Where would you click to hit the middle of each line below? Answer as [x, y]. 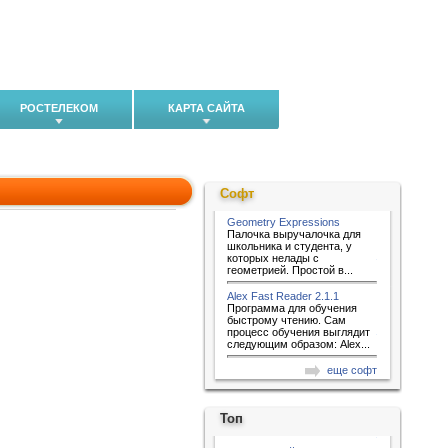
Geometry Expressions [283, 222]
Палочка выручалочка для [294, 234]
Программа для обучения [292, 307]
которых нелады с [273, 258]
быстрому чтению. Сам [286, 319]
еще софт [352, 370]
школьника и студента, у [289, 246]
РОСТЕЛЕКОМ [59, 108]
